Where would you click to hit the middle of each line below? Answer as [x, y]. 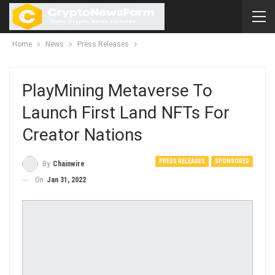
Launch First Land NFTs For [126, 113]
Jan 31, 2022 [66, 180]
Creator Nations [82, 135]
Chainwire [69, 164]
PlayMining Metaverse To [117, 91]
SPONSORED [232, 161]
